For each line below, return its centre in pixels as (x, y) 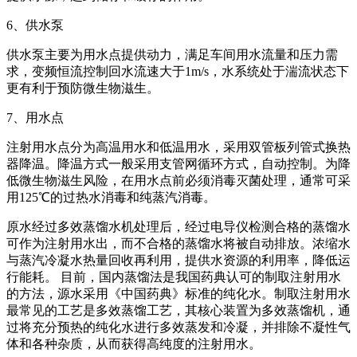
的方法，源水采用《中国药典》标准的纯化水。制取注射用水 (178, 293)
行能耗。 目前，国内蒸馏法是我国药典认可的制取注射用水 (174, 277)
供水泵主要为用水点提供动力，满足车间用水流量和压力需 (172, 54)
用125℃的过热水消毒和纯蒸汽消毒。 (111, 197)
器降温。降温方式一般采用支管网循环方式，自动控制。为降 (178, 163)
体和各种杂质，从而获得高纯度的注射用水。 (134, 343)
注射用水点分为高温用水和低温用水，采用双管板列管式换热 (178, 147)
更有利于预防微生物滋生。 (83, 88)
